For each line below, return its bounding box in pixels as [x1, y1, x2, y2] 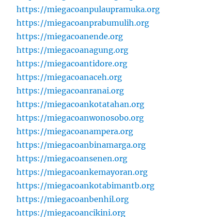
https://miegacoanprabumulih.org [16, 18, 150, 28]
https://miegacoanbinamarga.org [16, 140, 146, 150]
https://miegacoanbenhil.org [16, 194, 129, 204]
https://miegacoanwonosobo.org [16, 113, 144, 123]
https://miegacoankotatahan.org [16, 99, 145, 109]
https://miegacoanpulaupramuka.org [16, 4, 160, 15]
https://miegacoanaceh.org [16, 72, 123, 82]
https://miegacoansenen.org [16, 154, 128, 164]
